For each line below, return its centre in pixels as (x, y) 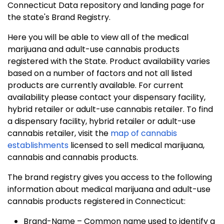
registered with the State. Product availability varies (109, 61)
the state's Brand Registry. (59, 17)
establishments (38, 145)
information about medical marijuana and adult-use (109, 189)
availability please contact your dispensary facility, (106, 97)
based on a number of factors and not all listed (100, 73)
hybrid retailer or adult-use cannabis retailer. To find (110, 109)
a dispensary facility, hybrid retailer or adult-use (101, 121)
